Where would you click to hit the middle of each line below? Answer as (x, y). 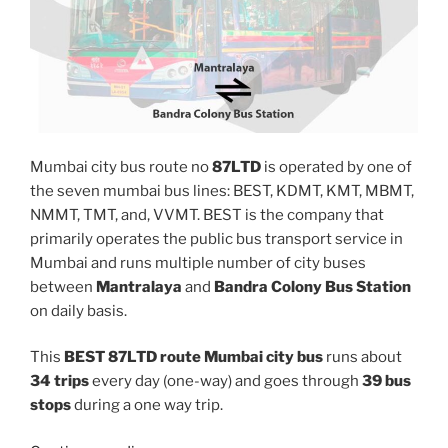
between (63, 286)
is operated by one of (336, 166)
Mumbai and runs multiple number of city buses (198, 262)
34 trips (59, 381)
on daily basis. (78, 310)
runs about (362, 357)
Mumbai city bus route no (121, 166)
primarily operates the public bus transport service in (216, 238)
